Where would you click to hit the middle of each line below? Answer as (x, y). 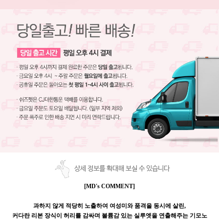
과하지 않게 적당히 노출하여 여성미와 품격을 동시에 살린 (109, 206)
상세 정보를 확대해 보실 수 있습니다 (122, 169)
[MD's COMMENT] (109, 186)
